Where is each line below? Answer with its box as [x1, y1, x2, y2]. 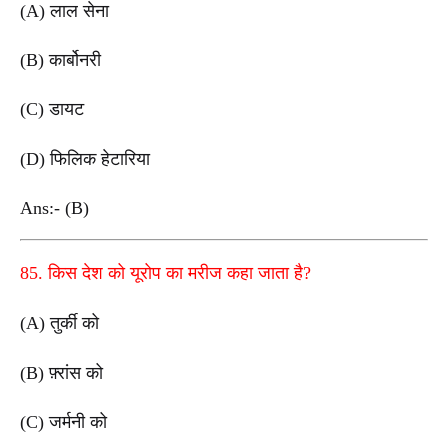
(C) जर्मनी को [20, 412, 107, 433]
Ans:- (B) [20, 198, 94, 219]
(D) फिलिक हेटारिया [20, 148, 150, 169]
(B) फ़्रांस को [20, 362, 103, 383]
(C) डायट [20, 99, 84, 120]
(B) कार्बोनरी [20, 50, 101, 71]
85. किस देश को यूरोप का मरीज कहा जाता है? [20, 263, 311, 284]
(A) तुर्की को [20, 313, 99, 334]
